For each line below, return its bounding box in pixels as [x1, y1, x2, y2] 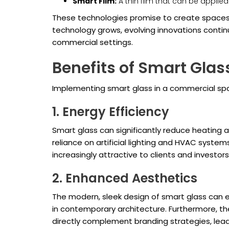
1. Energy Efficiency [52, 103, 169, 121]
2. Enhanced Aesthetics [52, 170, 197, 187]
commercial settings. [52, 37, 133, 48]
